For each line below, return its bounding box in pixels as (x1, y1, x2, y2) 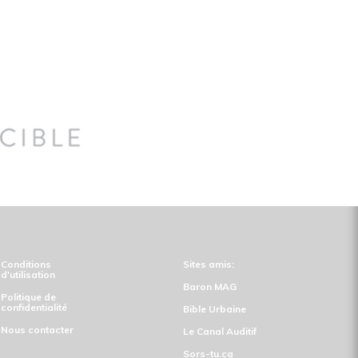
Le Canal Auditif (183, 324, 257, 337)
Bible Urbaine (183, 302, 246, 315)
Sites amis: (183, 257, 234, 270)
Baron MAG (183, 280, 237, 292)
